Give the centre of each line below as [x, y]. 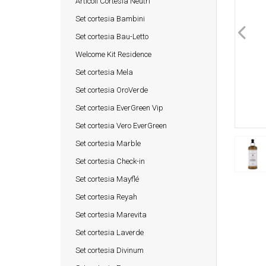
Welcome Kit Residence [113, 54]
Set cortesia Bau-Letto [112, 36]
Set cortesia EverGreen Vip [119, 107]
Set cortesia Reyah [106, 197]
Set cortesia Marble [108, 143]
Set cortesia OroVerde [112, 90]
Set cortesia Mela [104, 72]
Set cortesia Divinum [110, 250]
